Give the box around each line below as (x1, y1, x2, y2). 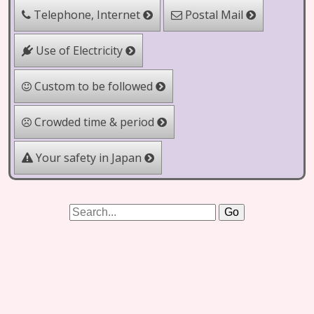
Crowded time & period (31, 114, 158, 130)
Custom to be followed (31, 78, 156, 95)
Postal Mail (182, 6, 247, 23)
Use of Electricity (32, 42, 126, 59)
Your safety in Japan (32, 149, 145, 166)
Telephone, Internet (30, 6, 144, 23)
